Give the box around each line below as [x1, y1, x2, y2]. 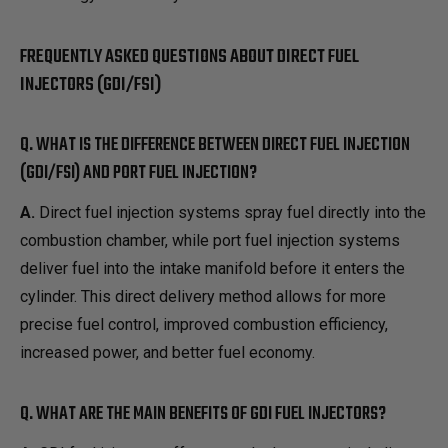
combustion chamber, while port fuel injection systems [20, 231, 400, 251]
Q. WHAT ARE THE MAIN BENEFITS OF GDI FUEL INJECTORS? [20, 399, 386, 429]
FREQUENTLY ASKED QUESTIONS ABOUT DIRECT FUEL [20, 41, 359, 72]
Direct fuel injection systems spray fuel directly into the [35, 203, 426, 223]
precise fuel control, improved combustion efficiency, [20, 315, 388, 335]
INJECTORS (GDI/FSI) [20, 69, 161, 100]
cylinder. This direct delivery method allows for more [20, 287, 386, 307]
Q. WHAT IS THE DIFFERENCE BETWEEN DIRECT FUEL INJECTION [20, 131, 410, 161]
